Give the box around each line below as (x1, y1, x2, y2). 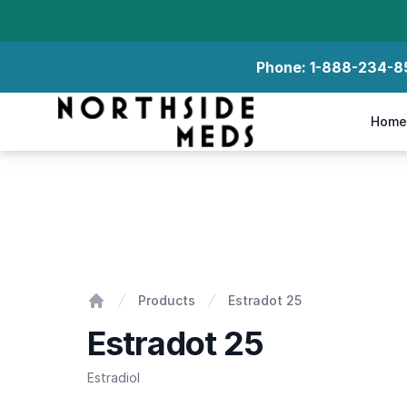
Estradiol (87, 370, 140, 385)
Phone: (255, 58, 310, 76)
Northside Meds (57, 97, 168, 115)
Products (138, 293, 195, 308)
